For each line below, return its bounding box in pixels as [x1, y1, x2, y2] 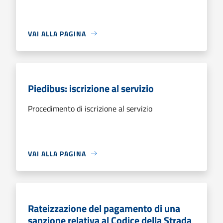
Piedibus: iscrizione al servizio [28, 80, 154, 96]
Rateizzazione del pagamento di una [28, 200, 180, 216]
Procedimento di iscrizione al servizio [28, 102, 152, 114]
